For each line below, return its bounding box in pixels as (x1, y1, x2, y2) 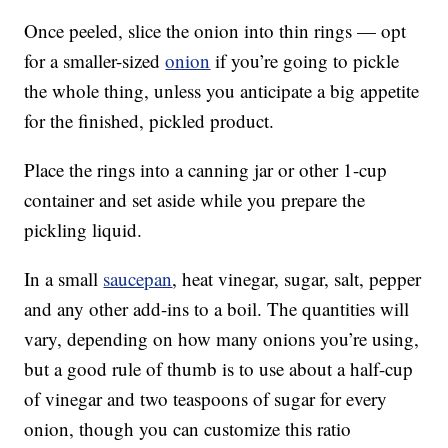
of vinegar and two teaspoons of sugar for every (24, 386, 388, 412)
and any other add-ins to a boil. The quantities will (24, 296, 410, 322)
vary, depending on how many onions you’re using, (24, 326, 420, 352)
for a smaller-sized (24, 48, 166, 74)
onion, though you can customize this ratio (24, 416, 352, 442)
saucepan (103, 266, 173, 292)
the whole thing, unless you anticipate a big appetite (24, 78, 420, 104)
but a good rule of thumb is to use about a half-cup (24, 356, 414, 382)
